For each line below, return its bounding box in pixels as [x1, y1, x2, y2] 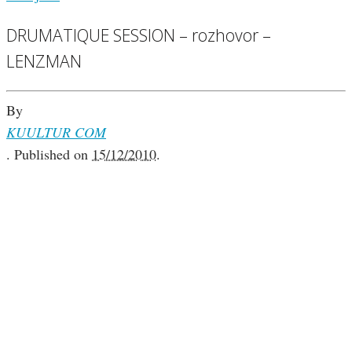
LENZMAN [6, 49, 82, 73]
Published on [14, 145, 92, 164]
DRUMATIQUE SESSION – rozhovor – [6, 24, 271, 47]
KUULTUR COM [6, 123, 106, 142]
